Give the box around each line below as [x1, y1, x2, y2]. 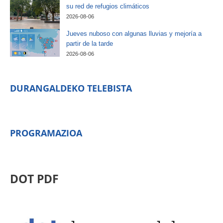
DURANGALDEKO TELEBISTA [10, 82, 132, 94]
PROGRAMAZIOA [10, 126, 82, 139]
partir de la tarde [66, 39, 113, 47]
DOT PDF [10, 171, 59, 187]
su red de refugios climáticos [66, 2, 149, 10]
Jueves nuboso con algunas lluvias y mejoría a [66, 29, 202, 37]
